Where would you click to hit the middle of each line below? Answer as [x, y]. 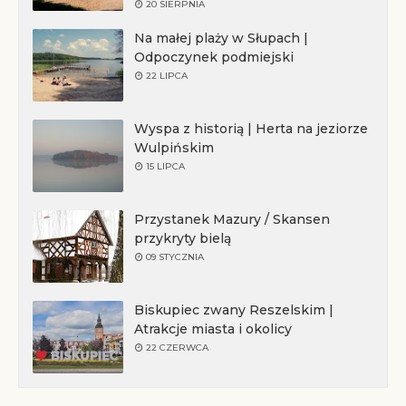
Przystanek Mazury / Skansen [232, 219]
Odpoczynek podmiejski [214, 57]
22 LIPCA [167, 76]
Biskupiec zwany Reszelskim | [234, 310]
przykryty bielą [183, 238]
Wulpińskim [174, 148]
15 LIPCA [165, 166]
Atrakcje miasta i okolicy [213, 329]
